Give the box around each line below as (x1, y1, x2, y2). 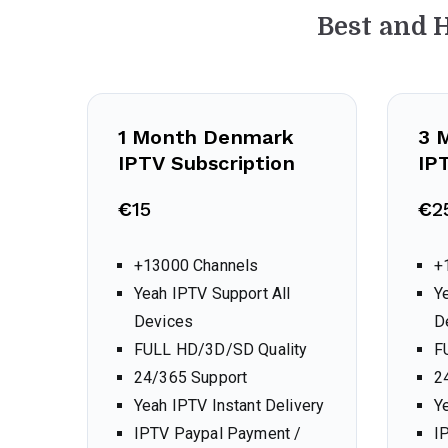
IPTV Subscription (118, 151, 295, 175)
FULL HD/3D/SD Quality (134, 340, 308, 359)
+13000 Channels (134, 256, 259, 275)
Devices (134, 312, 194, 331)
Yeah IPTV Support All (134, 284, 291, 303)
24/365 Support (134, 368, 248, 387)
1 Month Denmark (118, 125, 295, 149)
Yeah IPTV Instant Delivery (134, 396, 325, 415)
